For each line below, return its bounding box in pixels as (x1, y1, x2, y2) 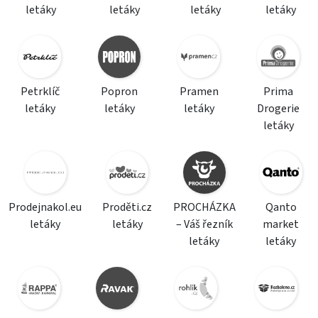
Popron (101, 84, 138, 99)
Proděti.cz (102, 199, 153, 215)
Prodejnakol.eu (9, 199, 82, 215)
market (263, 216, 300, 232)
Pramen (179, 84, 219, 99)
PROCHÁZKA (172, 199, 236, 215)
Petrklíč (20, 84, 60, 99)
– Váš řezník (175, 216, 233, 232)
